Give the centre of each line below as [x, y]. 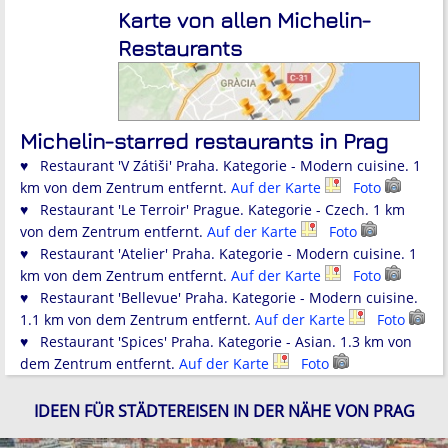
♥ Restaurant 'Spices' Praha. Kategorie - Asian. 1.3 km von [216, 342]
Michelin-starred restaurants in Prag [204, 141]
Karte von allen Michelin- [244, 20]
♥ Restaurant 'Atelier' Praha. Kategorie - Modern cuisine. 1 [218, 254]
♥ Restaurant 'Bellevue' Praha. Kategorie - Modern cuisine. [219, 298]
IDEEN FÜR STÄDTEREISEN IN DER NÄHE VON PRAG [224, 411]
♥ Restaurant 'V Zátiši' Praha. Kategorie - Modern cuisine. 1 [220, 166]
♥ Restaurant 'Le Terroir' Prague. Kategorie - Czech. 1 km [212, 210]
